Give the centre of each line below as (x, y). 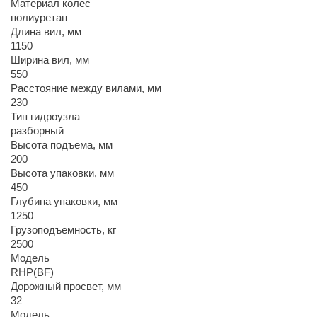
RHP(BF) (33, 272)
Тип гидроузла (46, 116)
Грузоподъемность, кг (64, 230)
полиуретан (39, 17)
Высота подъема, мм (62, 145)
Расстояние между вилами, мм (86, 88)
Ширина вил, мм (50, 60)
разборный (38, 131)
